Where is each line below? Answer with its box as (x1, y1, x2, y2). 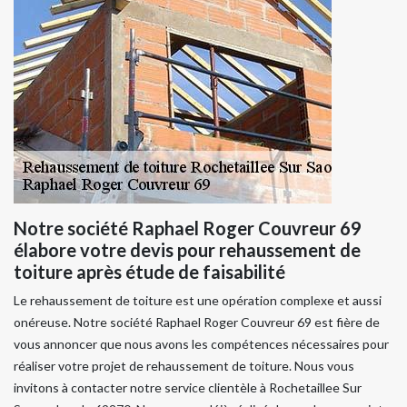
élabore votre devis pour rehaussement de (14, 238, 361, 261)
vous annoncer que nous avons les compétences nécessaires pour (14, 335, 389, 352)
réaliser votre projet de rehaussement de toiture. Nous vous (14, 357, 354, 373)
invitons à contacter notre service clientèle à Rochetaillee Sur (14, 379, 362, 395)
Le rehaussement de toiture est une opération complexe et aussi (14, 292, 382, 308)
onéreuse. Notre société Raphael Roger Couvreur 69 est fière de (14, 313, 380, 330)
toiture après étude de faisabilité (14, 260, 285, 283)
